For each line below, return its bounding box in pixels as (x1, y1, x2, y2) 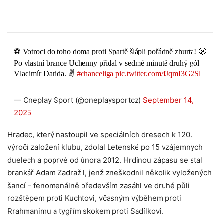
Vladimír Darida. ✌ (13, 69, 77, 78)
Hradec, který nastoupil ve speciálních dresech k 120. (7, 130, 192, 139)
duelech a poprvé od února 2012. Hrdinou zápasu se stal (7, 155, 202, 165)
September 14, (142, 95, 193, 105)
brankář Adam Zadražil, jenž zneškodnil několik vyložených (7, 168, 212, 178)
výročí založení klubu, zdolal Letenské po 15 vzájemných (7, 142, 203, 152)
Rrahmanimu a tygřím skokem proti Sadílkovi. (7, 206, 164, 216)
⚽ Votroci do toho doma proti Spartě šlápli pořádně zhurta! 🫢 (13, 47, 206, 56)
